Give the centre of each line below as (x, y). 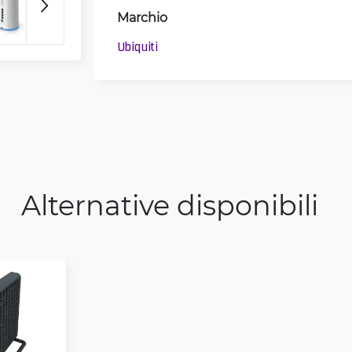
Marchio (142, 16)
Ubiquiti (137, 47)
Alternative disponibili (170, 204)
